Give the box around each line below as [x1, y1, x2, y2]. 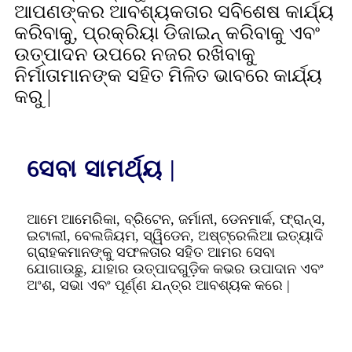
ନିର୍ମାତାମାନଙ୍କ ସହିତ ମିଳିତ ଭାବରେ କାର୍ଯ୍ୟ [14, 65, 322, 86]
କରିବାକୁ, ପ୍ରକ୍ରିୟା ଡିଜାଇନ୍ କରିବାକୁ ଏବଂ [14, 23, 320, 43]
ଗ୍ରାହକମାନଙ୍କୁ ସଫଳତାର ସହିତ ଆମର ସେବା [27, 244, 275, 260]
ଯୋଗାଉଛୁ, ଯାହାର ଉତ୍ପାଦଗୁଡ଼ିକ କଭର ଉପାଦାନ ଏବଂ [27, 261, 324, 277]
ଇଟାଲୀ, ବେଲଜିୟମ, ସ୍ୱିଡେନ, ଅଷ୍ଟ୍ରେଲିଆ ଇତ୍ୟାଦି [27, 228, 323, 244]
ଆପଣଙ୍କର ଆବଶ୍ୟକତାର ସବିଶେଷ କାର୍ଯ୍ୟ [14, 2, 334, 22]
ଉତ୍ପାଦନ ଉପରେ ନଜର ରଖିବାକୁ [14, 44, 255, 64]
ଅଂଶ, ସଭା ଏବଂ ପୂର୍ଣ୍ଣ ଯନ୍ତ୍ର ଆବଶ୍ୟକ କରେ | [27, 277, 290, 293]
